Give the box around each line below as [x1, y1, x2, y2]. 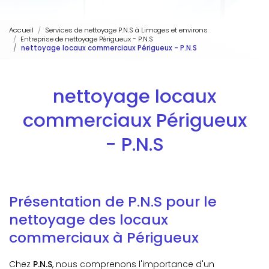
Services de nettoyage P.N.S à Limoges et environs [45, 25, 208, 35]
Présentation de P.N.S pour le [9, 191, 217, 211]
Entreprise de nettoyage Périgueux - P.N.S [20, 34, 153, 44]
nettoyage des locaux [9, 209, 168, 229]
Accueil [9, 25, 34, 35]
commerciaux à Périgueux [9, 227, 199, 247]
